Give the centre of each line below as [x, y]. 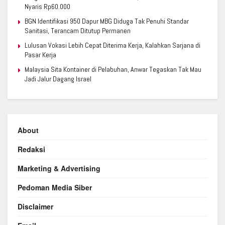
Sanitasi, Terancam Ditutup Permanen [78, 31]
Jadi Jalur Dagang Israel [58, 79]
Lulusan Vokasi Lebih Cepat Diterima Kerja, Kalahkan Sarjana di [113, 45]
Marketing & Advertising [59, 168]
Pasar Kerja [40, 55]
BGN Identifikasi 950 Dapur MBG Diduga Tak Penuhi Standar [107, 21]
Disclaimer [35, 207]
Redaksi [31, 149]
